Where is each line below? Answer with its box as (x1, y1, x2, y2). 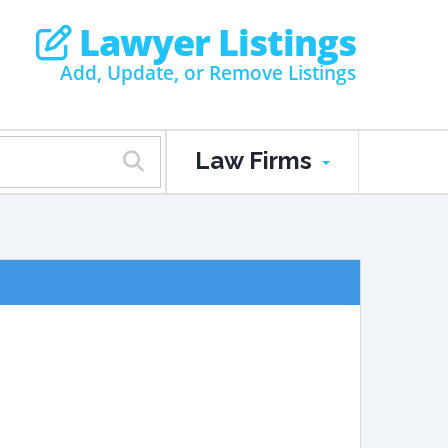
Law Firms (195, 146, 318, 175)
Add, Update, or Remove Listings (60, 60, 356, 86)
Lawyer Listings (71, 18, 356, 67)
